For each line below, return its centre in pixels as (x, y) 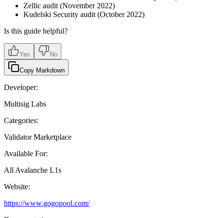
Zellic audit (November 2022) (69, 5)
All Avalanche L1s (33, 170)
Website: (17, 186)
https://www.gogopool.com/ (47, 203)
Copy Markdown (42, 70)
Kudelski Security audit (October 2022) (84, 14)
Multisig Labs (25, 104)
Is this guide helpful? (36, 31)
